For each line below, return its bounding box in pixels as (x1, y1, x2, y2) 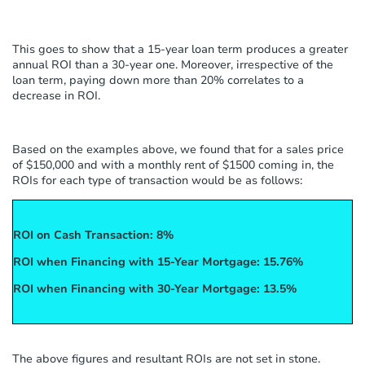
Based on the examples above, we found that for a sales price (12, 141, 344, 157)
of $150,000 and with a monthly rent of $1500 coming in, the (12, 156, 334, 173)
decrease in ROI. (12, 87, 100, 103)
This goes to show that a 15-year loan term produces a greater (12, 41, 348, 57)
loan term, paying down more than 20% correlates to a (12, 72, 304, 88)
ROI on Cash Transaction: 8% (13, 226, 174, 243)
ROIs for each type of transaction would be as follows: (12, 172, 302, 188)
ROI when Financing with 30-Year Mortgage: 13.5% (13, 280, 297, 297)
